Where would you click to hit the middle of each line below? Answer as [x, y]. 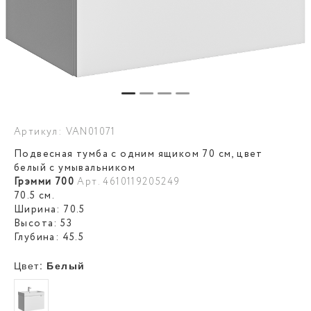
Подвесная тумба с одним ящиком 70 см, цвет [138, 154]
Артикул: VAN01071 [65, 132]
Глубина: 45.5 [49, 237]
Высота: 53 [43, 224]
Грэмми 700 [44, 182]
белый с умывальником [75, 168]
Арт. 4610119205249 [129, 182]
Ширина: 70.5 [50, 210]
